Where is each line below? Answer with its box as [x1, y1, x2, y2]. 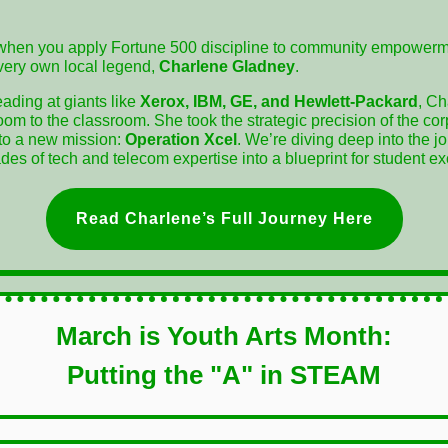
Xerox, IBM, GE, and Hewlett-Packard [140, 93, 418, 110]
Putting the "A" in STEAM [67, 360, 381, 390]
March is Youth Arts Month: [56, 321, 392, 351]
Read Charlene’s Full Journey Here [75, 210, 373, 227]
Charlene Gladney [159, 58, 295, 75]
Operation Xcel [125, 131, 237, 148]
